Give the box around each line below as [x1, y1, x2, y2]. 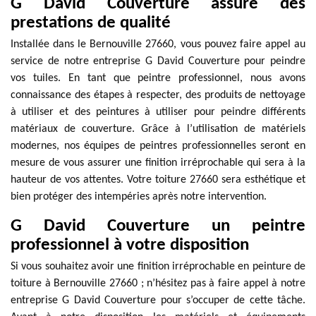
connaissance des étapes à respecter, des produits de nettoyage [11, 90, 305, 101]
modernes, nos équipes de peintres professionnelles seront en [11, 140, 305, 152]
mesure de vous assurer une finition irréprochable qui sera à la [11, 157, 305, 169]
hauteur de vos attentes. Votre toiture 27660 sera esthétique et [11, 174, 305, 186]
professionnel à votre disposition [11, 236, 249, 254]
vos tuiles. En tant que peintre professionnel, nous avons [11, 73, 305, 84]
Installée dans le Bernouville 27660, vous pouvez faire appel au [11, 39, 305, 50]
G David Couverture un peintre [11, 217, 305, 235]
